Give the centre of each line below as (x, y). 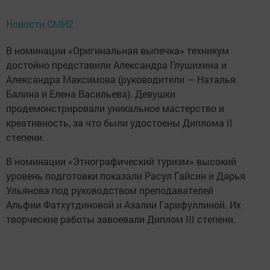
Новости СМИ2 (40, 24)
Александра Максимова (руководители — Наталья (121, 80)
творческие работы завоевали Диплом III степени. (121, 219)
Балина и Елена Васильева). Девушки (91, 94)
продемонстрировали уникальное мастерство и (115, 108)
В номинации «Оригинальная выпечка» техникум (118, 51)
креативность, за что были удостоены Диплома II (119, 123)
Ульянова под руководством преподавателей (110, 190)
